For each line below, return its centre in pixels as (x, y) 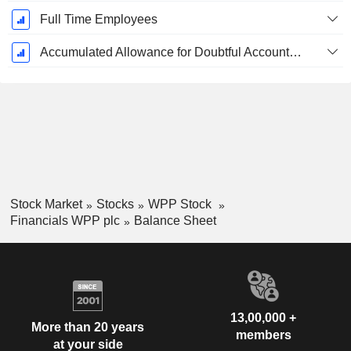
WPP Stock (181, 204)
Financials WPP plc (65, 220)
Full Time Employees (98, 20)
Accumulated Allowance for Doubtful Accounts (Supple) (295, 52)
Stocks (115, 204)
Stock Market (46, 204)
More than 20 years (88, 327)
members (263, 335)
